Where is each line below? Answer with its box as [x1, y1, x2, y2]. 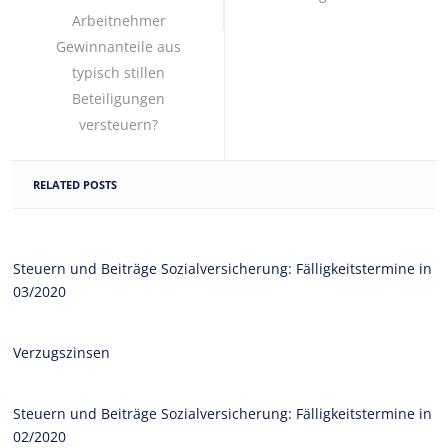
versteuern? [79, 114, 159, 134]
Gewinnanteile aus [56, 36, 182, 56]
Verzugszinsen [13, 342, 111, 362]
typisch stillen [72, 62, 166, 82]
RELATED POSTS [33, 176, 118, 192]
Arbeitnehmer [71, 10, 166, 30]
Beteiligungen [72, 88, 166, 108]
